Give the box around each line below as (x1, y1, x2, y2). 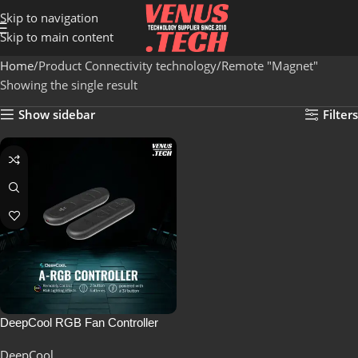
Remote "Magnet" (221, 58, 318, 74)
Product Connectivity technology (38, 58, 217, 74)
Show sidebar (18, 105, 96, 122)
